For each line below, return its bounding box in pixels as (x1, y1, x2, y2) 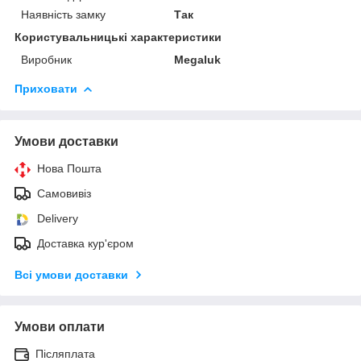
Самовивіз (37, 186, 91, 200)
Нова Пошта (37, 161, 102, 175)
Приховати (15, 81, 77, 95)
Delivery (37, 211, 78, 225)
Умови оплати (15, 319, 105, 334)
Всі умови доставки (15, 268, 128, 281)
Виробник (21, 52, 72, 66)
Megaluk (174, 52, 222, 66)
